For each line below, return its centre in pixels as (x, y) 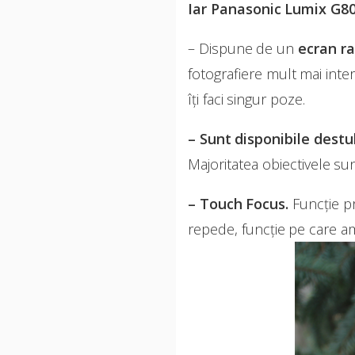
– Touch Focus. (239, 204)
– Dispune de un (243, 48)
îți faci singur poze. (247, 99)
